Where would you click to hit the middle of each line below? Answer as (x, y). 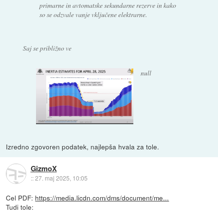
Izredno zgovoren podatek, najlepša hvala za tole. (83, 147)
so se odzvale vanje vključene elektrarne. (93, 15)
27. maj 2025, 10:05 (61, 178)
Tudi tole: (20, 207)
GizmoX (44, 169)
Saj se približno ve (47, 48)
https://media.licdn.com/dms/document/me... (102, 198)
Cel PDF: (21, 198)
